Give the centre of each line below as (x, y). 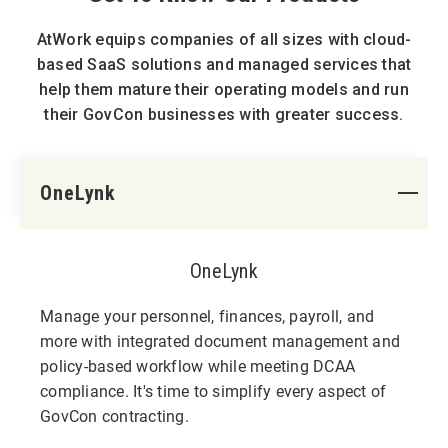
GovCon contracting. (114, 415)
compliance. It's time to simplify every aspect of (213, 390)
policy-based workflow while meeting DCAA (197, 365)
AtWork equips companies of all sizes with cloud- (224, 39)
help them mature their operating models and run (224, 89)
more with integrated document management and (220, 340)
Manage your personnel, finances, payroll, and (207, 315)
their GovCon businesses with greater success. (224, 114)
